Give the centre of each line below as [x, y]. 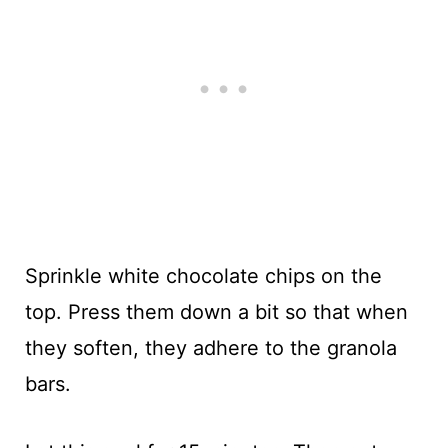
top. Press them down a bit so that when [216, 311]
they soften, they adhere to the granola [210, 347]
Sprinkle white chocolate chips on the [203, 275]
